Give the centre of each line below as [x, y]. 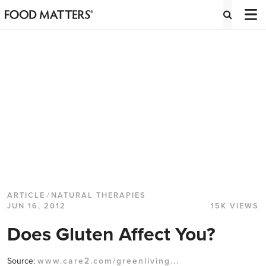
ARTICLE [26, 196]
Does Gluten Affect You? [111, 235]
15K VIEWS [235, 206]
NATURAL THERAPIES [99, 196]
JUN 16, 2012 [37, 206]
